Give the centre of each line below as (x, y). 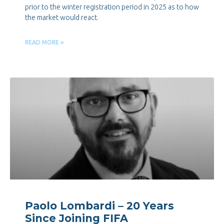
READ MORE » (44, 42)
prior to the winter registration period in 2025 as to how (112, 7)
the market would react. (62, 18)
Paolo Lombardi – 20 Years (99, 206)
